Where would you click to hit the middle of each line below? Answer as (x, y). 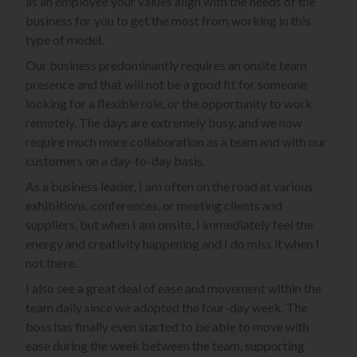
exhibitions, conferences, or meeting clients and (154, 206)
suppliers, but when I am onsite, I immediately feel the (169, 225)
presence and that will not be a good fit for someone (166, 84)
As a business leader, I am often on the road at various (169, 186)
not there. (51, 263)
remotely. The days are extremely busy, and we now (164, 123)
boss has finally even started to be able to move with (167, 327)
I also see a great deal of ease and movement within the (173, 288)
